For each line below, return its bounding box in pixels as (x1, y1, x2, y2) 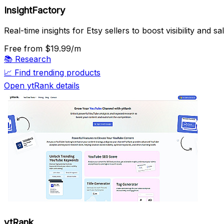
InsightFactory (4, 4, 65, 16)
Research (15, 53, 51, 64)
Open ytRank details (4, 80, 79, 90)
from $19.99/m (24, 43, 81, 53)
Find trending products (14, 67, 100, 77)
